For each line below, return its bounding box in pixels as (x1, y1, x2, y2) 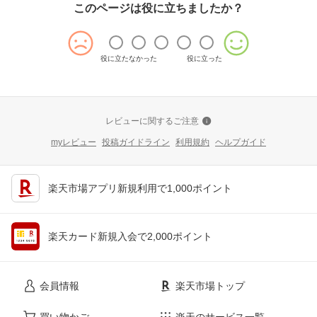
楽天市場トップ (175, 279, 245, 292)
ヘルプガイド (215, 137, 266, 147)
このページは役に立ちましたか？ (74, 1, 243, 14)
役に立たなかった (100, 54, 157, 62)
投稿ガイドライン (102, 137, 170, 147)
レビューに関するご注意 (105, 115, 199, 126)
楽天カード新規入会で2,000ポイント (48, 230, 212, 242)
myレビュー (51, 137, 96, 147)
